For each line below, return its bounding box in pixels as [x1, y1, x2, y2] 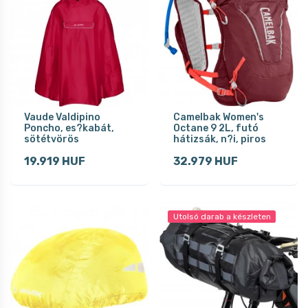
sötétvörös [24, 133, 79, 145]
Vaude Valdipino [24, 111, 100, 123]
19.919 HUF [24, 154, 85, 168]
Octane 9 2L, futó [173, 122, 258, 134]
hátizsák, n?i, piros [173, 133, 266, 145]
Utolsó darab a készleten [173, 211, 271, 221]
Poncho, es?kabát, [24, 122, 114, 134]
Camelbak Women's [173, 111, 264, 123]
